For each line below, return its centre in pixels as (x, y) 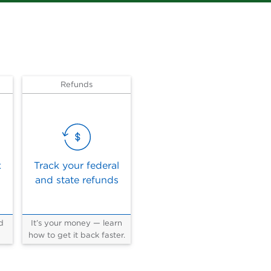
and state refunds (77, 180)
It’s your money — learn (77, 223)
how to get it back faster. (77, 235)
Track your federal (77, 165)
